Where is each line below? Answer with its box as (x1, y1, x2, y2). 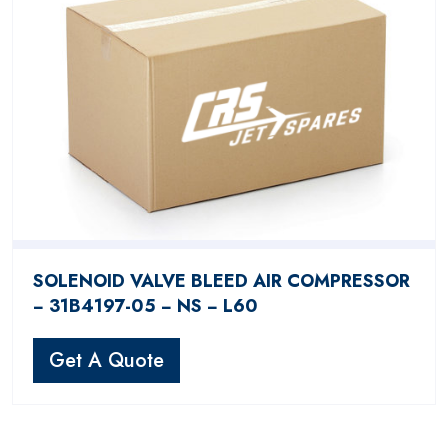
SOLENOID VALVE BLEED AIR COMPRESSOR (33, 268, 410, 295)
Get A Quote (49, 346, 164, 376)
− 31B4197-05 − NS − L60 (33, 293, 258, 320)
